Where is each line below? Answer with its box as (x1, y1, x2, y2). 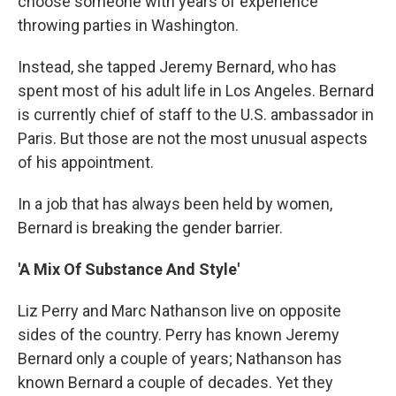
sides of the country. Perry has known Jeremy (18, 325, 339, 344)
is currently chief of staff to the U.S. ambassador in (18, 105, 374, 124)
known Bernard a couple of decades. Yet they (18, 373, 333, 392)
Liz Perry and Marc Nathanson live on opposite (18, 301, 341, 320)
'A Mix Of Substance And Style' (18, 260, 240, 278)
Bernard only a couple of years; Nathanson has (18, 349, 342, 368)
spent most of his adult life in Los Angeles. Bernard (18, 81, 374, 100)
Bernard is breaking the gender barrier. (18, 218, 283, 237)
